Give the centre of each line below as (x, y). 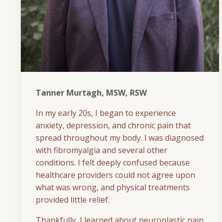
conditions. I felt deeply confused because (113, 163)
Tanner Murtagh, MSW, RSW (91, 93)
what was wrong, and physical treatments (113, 188)
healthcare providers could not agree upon (115, 175)
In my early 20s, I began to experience (106, 113)
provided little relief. (73, 200)
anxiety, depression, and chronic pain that (113, 126)
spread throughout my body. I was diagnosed (120, 138)
